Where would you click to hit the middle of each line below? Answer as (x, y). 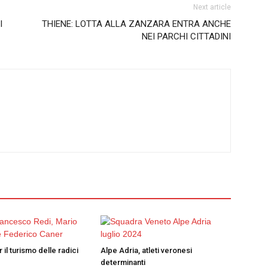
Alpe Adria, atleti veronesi (146, 250)
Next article (212, 7)
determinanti (123, 262)
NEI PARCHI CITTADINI (186, 36)
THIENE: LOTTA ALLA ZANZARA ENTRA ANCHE (136, 24)
